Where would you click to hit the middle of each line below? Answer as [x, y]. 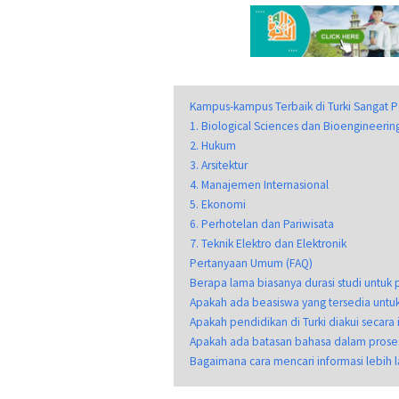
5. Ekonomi [218, 204]
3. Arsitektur [219, 165]
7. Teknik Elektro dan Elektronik [268, 243]
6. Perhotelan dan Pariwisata [262, 224]
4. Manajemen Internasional [259, 184]
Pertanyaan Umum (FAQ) [251, 263]
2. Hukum [213, 145]
